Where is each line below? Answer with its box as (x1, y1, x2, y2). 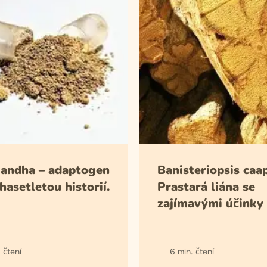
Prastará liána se (157, 179, 255, 195)
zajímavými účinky (157, 195, 263, 212)
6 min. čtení (170, 246, 214, 257)
